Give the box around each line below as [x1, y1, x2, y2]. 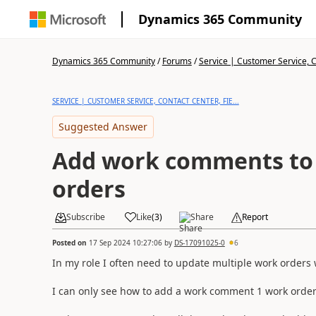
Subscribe [66, 211, 105, 223]
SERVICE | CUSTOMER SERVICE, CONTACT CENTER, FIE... [51, 96, 239, 106]
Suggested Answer [58, 120, 147, 133]
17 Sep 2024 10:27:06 [88, 237, 162, 248]
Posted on [51, 237, 89, 248]
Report [241, 211, 268, 223]
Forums [162, 55, 192, 67]
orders [51, 174, 126, 204]
